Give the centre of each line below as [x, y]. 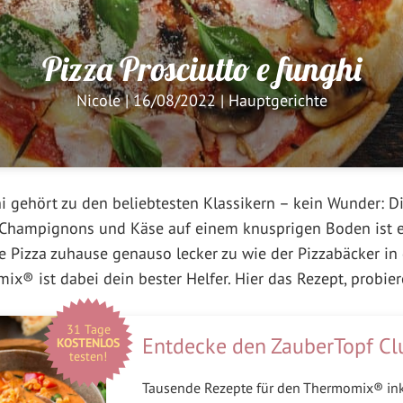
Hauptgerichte [278, 100]
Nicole [98, 100]
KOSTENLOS [88, 342]
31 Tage [88, 329]
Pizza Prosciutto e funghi [201, 68]
